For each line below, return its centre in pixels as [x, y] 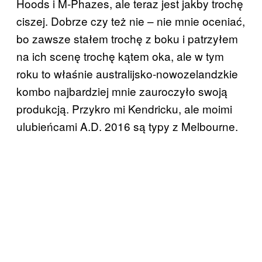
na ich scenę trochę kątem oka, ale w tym [120, 56]
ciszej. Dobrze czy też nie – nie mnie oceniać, [131, 20]
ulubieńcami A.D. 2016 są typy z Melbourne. [127, 126]
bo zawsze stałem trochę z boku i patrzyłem [127, 38]
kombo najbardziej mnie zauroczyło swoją [122, 91]
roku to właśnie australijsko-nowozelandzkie [127, 73]
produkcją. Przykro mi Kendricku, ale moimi [124, 108]
